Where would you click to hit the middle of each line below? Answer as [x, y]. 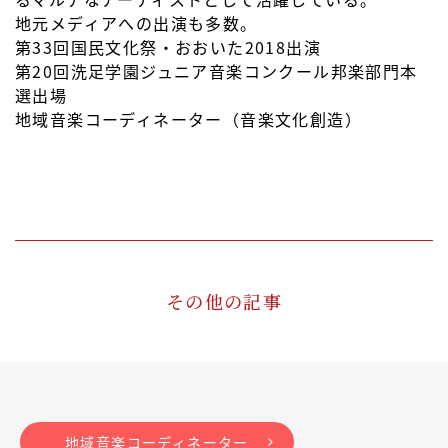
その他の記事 [224, 301]
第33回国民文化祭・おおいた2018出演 [168, 47]
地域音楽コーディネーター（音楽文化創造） [188, 119]
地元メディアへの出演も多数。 [136, 23]
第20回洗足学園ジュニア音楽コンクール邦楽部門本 [216, 71]
